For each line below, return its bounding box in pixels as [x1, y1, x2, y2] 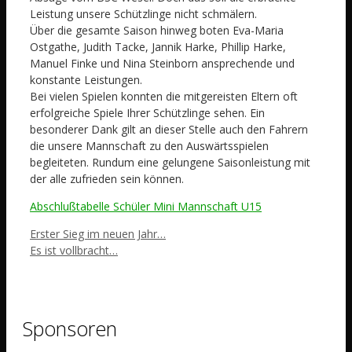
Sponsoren [22, 314, 117, 342]
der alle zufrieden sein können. [30, 170, 184, 186]
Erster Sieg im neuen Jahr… [30, 225, 166, 241]
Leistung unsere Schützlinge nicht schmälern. [30, 5, 257, 21]
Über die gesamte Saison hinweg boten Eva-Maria [30, 22, 284, 38]
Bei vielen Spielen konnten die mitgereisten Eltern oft [30, 88, 298, 104]
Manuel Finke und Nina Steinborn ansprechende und [30, 55, 295, 71]
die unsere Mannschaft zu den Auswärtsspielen [30, 137, 269, 153]
